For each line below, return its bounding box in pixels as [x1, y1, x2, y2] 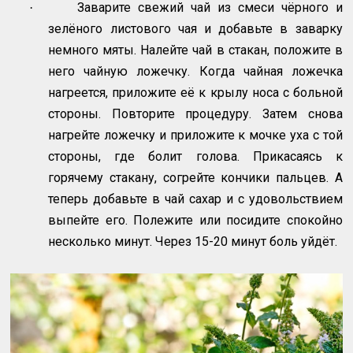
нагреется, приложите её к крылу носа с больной [48, 84, 343, 100]
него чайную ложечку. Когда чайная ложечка [48, 63, 343, 79]
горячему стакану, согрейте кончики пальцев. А [48, 169, 343, 185]
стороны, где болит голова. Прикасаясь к [48, 148, 343, 164]
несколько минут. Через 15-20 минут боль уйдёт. [48, 233, 338, 249]
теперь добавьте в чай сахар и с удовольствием [48, 191, 343, 206]
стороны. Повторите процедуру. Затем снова [48, 106, 343, 121]
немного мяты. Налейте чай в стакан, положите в [48, 42, 343, 58]
